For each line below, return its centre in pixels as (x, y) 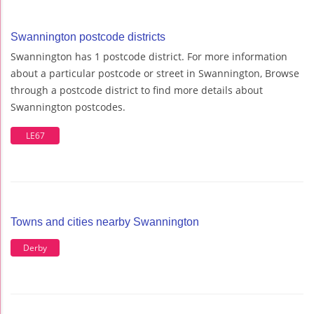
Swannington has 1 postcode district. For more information (149, 57)
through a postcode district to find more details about (137, 90)
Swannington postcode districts (88, 37)
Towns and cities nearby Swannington (105, 222)
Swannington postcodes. (68, 107)
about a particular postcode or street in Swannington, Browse (155, 74)
